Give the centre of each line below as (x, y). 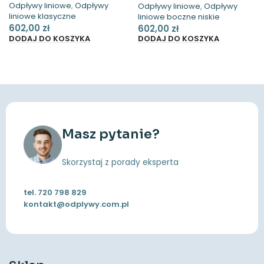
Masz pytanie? (111, 134)
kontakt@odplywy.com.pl (76, 204)
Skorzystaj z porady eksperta (120, 162)
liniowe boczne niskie (179, 16)
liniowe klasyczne (42, 16)
